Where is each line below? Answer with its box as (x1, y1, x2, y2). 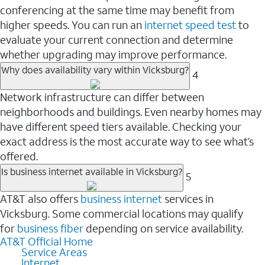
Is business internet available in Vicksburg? (1, 164, 182, 177)
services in (162, 191, 214, 206)
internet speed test (144, 17, 236, 32)
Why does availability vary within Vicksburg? (1, 63, 189, 76)
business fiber (17, 221, 83, 235)
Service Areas (21, 244, 87, 259)
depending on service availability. (83, 221, 243, 235)
